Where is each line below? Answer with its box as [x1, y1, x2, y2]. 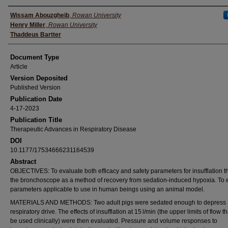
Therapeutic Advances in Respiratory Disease [10, 126, 136, 133]
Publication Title [10, 116, 62, 124]
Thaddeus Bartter [10, 31, 61, 38]
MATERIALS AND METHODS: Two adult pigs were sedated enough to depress [10, 199, 226, 206]
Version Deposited [10, 74, 68, 82]
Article [10, 63, 27, 70]
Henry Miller [10, 21, 45, 28]
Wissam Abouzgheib [10, 12, 69, 19]
